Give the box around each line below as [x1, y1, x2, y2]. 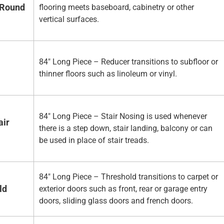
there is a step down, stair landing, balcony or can [39, 123, 212, 133]
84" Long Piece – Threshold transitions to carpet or [39, 172, 218, 182]
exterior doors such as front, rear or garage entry [39, 184, 207, 194]
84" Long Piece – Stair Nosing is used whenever [39, 111, 207, 121]
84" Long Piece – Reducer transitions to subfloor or [39, 57, 218, 67]
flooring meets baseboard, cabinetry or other [39, 2, 194, 12]
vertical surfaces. [39, 14, 99, 24]
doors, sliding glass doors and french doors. [39, 196, 193, 206]
